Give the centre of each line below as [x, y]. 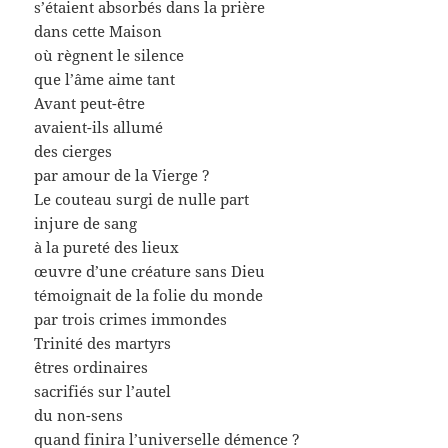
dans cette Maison [98, 30]
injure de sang [86, 222]
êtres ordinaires [91, 366]
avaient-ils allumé [99, 126]
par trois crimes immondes [131, 318]
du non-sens [79, 414]
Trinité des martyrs [103, 342]
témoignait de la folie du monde [149, 294]
